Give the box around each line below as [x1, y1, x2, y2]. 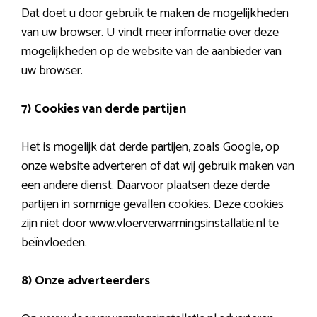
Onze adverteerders [35, 270, 150, 292]
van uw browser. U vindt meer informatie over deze [21, 21, 279, 43]
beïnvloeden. [21, 231, 87, 253]
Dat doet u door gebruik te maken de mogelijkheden [21, 2, 289, 24]
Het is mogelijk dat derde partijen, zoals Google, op [21, 136, 279, 158]
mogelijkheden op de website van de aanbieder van [21, 40, 282, 62]
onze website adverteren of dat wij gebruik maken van [21, 155, 294, 177]
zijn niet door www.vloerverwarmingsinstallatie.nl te [21, 212, 279, 234]
